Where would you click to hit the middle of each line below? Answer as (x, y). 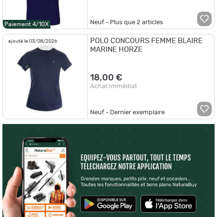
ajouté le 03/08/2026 (33, 41)
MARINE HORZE (116, 49)
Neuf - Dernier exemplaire (128, 112)
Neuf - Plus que (114, 22)
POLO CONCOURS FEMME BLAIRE (147, 41)
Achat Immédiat (114, 86)
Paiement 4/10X (27, 24)
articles (152, 22)
